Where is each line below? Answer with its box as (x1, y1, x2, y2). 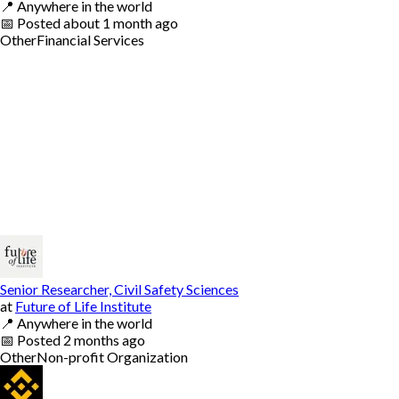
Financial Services (37, 30, 144, 48)
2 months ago (63, 330, 145, 348)
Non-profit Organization (37, 347, 188, 365)
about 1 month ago (63, 13, 178, 31)
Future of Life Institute (15, 297, 151, 314)
